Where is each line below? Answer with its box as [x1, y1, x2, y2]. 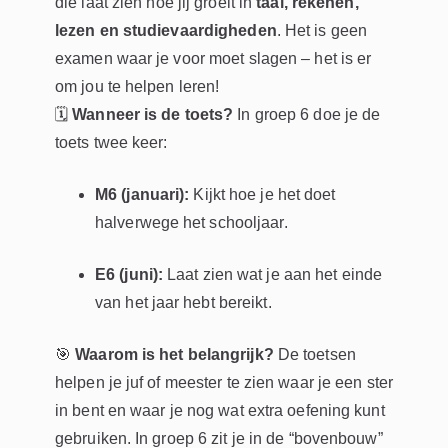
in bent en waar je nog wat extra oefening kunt [55, 402, 385, 420]
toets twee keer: [55, 134, 168, 152]
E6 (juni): [95, 266, 163, 284]
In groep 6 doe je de [233, 106, 381, 124]
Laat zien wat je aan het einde [163, 266, 383, 284]
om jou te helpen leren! [55, 78, 220, 96]
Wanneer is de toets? [72, 106, 234, 124]
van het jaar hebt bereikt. [95, 294, 272, 312]
